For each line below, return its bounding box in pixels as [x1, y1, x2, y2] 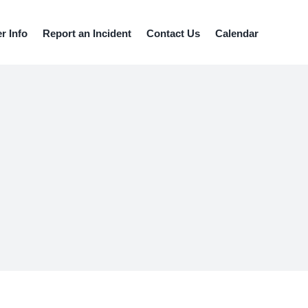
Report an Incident [43, 27, 131, 39]
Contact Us [146, 27, 200, 39]
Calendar [215, 27, 258, 39]
